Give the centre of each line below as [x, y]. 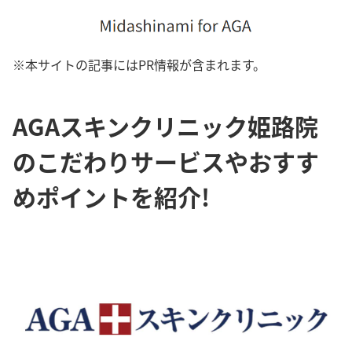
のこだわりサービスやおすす [166, 161]
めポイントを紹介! [111, 196]
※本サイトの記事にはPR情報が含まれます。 [139, 64]
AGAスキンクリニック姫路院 [165, 126]
